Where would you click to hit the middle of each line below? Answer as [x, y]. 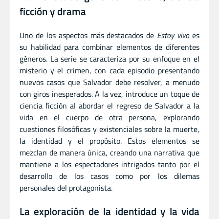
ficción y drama [53, 11]
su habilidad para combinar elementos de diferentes [109, 47]
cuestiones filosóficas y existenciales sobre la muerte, [109, 129]
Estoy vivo [173, 35]
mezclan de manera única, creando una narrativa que [109, 153]
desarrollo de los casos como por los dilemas [109, 176]
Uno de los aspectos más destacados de [88, 35]
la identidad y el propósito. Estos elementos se [109, 141]
